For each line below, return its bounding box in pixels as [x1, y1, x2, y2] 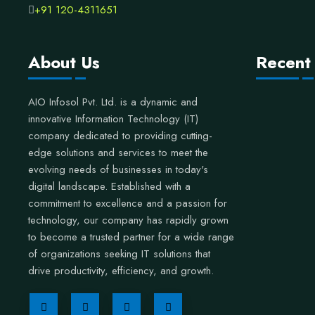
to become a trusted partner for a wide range [28, 229, 234, 245]
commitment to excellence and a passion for [28, 195, 227, 211]
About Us [28, 50, 100, 75]
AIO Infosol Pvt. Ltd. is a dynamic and [28, 94, 198, 110]
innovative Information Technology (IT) [28, 111, 198, 127]
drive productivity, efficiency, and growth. [28, 263, 214, 278]
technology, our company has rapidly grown [28, 212, 229, 228]
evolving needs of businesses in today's [28, 162, 208, 177]
